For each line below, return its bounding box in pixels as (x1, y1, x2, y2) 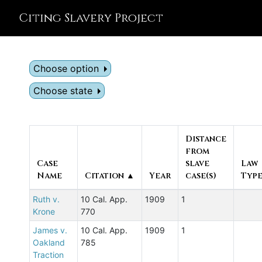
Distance (185, 133, 226, 144)
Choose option (33, 63, 99, 74)
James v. (32, 225, 67, 235)
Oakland (32, 237, 65, 247)
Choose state (33, 85, 92, 96)
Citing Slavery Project (19, 10, 163, 26)
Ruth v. (32, 194, 60, 204)
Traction (32, 250, 64, 260)
